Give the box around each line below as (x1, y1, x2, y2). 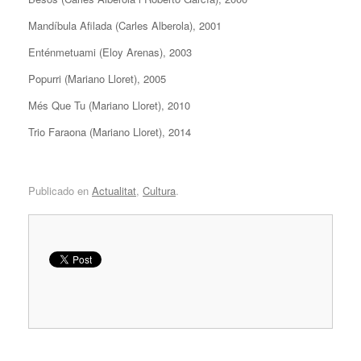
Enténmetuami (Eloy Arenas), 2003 (28, 44, 192, 60)
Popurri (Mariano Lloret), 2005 (28, 71, 166, 87)
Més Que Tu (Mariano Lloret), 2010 (28, 98, 190, 114)
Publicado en (28, 182, 92, 198)
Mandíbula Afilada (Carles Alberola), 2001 (28, 18, 222, 34)
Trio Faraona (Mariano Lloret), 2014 (28, 124, 191, 140)
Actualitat (92, 182, 136, 198)
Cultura (143, 182, 176, 198)
